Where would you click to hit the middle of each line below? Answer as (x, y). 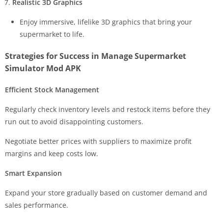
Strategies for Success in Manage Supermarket (96, 56)
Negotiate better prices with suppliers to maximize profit (98, 141)
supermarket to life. (52, 34)
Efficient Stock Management (52, 89)
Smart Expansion (33, 173)
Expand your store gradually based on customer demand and (106, 192)
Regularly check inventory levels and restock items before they (108, 109)
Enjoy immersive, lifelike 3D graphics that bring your (106, 22)
